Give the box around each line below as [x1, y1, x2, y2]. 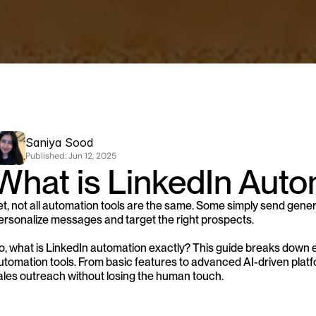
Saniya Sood [25, 135, 93, 150]
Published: [25, 150, 68, 162]
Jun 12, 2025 [68, 150, 116, 162]
